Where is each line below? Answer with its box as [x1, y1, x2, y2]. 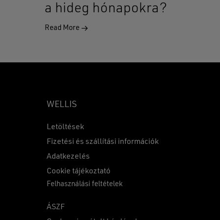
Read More [44, 25, 81, 32]
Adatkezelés [47, 153, 90, 161]
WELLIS [47, 100, 77, 110]
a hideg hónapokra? [44, 2, 167, 16]
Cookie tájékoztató [47, 167, 111, 176]
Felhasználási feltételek [47, 181, 123, 189]
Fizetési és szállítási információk [47, 138, 159, 146]
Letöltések [47, 123, 84, 132]
